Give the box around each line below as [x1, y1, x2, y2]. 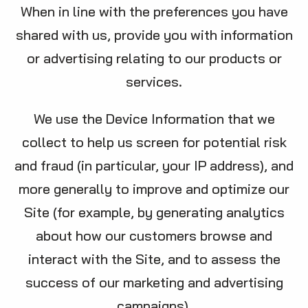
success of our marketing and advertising [25, 274, 283, 291]
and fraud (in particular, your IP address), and [14, 157, 294, 174]
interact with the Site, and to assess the [27, 250, 280, 267]
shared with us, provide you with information [15, 26, 293, 43]
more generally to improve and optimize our [19, 180, 289, 197]
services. [126, 73, 182, 90]
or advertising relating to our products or [26, 49, 282, 67]
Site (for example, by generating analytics [23, 203, 285, 221]
